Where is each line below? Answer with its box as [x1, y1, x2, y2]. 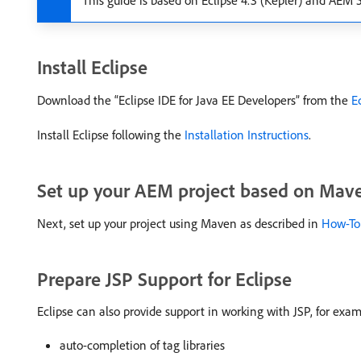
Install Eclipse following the [37, 127, 185, 143]
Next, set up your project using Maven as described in [37, 215, 322, 231]
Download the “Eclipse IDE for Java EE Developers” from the [37, 92, 351, 108]
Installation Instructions [185, 127, 309, 143]
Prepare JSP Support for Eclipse [37, 267, 292, 291]
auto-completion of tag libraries [60, 337, 225, 353]
